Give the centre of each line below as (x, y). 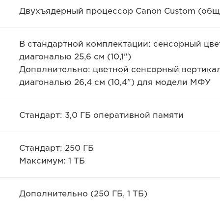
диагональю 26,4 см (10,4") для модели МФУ (115, 82)
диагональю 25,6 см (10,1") (75, 57)
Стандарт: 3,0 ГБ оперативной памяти (101, 115)
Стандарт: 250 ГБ (56, 148)
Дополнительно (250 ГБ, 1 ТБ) (83, 194)
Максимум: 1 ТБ (52, 161)
